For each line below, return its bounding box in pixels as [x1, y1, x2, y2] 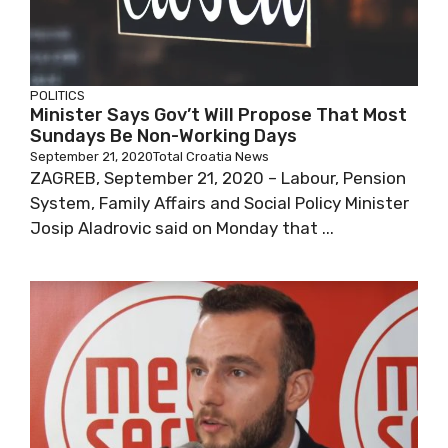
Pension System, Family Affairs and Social [30, 193, 358, 213]
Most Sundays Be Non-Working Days [30, 125, 345, 147]
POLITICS [30, 88, 85, 103]
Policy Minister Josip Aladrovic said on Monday [30, 218, 396, 238]
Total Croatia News [153, 149, 269, 164]
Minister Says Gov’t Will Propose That [30, 104, 359, 126]
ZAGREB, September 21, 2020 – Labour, [30, 168, 339, 188]
